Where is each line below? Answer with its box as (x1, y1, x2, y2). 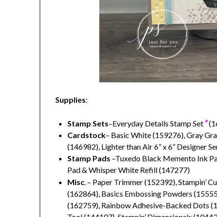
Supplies (55, 95, 86, 105)
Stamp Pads (67, 154, 111, 163)
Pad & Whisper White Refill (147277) (67, 165, 190, 175)
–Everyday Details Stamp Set (108, 119, 204, 128)
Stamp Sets (67, 119, 109, 128)
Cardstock (67, 130, 106, 140)
